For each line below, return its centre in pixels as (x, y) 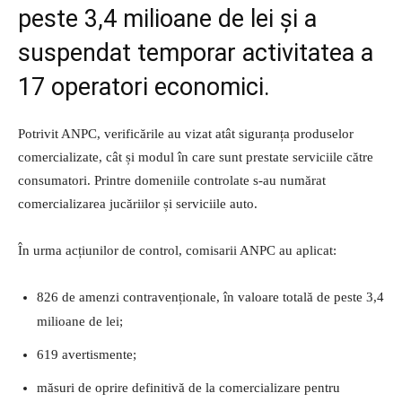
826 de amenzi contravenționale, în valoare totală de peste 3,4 (210, 297)
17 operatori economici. (144, 87)
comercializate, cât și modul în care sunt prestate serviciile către (196, 157)
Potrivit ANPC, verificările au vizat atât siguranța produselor (186, 134)
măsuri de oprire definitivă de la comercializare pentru (188, 388)
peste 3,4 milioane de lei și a (167, 19)
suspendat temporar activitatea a (196, 53)
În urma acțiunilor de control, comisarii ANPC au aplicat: (177, 251)
